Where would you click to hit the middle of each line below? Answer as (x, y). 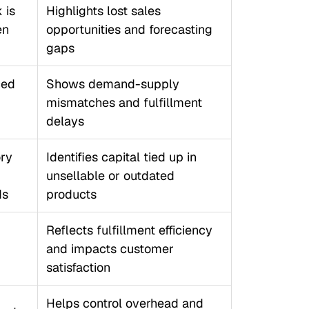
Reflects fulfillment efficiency (129, 230)
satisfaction (78, 267)
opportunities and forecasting (129, 29)
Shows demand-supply (112, 84)
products (71, 194)
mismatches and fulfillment (124, 102)
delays (65, 121)
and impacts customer (110, 249)
